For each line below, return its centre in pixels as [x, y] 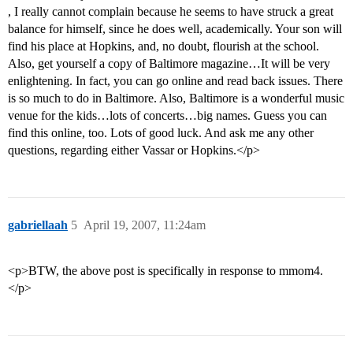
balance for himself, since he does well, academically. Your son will [175, 29]
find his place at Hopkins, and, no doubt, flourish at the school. [163, 46]
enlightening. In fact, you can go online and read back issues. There [175, 81]
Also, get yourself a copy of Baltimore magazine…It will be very [169, 64]
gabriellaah [38, 225]
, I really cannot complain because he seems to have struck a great [171, 12]
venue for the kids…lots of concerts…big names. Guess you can [167, 116]
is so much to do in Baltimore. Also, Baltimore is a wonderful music [176, 98]
